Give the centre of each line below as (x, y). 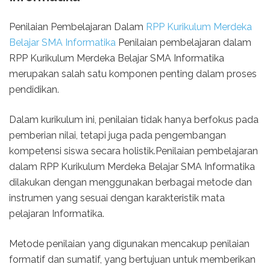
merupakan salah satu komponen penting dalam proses (133, 74)
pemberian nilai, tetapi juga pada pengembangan (118, 135)
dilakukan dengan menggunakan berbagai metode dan (130, 182)
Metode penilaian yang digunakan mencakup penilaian (129, 243)
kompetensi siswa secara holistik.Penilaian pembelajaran (133, 151)
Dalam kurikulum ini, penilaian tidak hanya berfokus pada (134, 119)
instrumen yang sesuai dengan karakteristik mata (117, 198)
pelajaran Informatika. (57, 213)
